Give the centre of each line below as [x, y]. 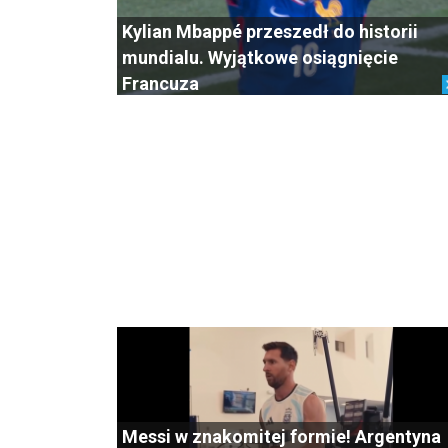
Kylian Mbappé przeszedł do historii [270, 31]
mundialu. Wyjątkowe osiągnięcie [260, 57]
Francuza [160, 83]
